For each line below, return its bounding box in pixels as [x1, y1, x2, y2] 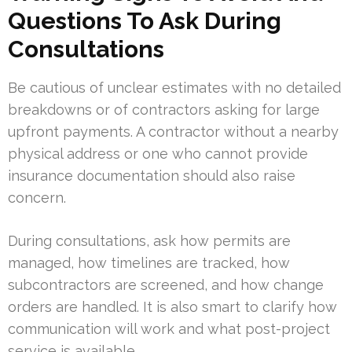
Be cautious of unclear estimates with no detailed [8, 79, 341, 96]
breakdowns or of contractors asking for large [8, 101, 320, 118]
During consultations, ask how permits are [8, 232, 291, 249]
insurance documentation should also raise [8, 167, 295, 184]
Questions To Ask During [8, 6, 281, 35]
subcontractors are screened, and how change [8, 276, 324, 293]
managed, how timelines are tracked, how [8, 254, 290, 271]
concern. [8, 189, 66, 206]
